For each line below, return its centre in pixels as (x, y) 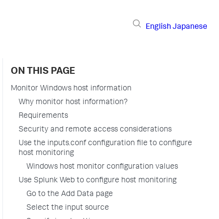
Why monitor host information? (73, 103)
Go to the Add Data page (70, 195)
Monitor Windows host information (71, 89)
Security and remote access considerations (95, 130)
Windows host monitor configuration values (102, 167)
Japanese (190, 27)
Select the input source (68, 208)
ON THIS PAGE (43, 72)
